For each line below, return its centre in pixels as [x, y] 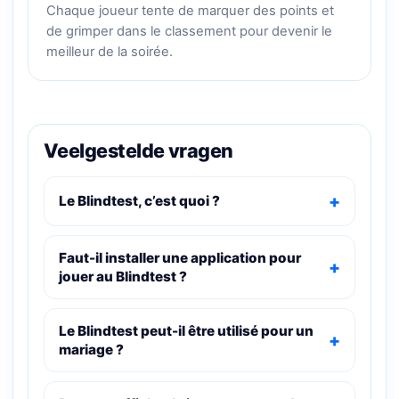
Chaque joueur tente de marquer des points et [190, 10]
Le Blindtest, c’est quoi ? [139, 201]
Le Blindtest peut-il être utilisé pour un [186, 330]
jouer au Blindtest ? [123, 276]
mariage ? [91, 349]
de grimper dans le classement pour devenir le [189, 31]
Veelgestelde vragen [138, 150]
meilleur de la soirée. [110, 51]
